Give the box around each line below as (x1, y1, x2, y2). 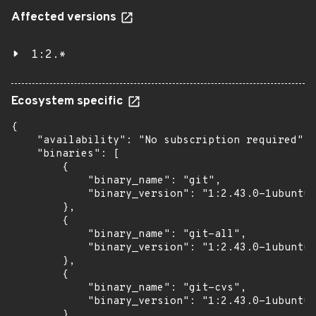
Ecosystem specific (11, 94, 126, 109)
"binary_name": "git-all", (11, 228, 246, 241)
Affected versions (11, 10, 119, 25)
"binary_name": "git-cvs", (11, 281, 246, 295)
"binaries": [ (11, 147, 119, 161)
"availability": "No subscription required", (11, 134, 310, 147)
